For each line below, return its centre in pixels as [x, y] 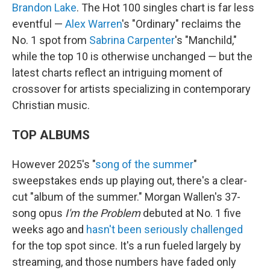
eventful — [39, 24]
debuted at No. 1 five [191, 213]
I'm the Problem [103, 213]
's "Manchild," [206, 40]
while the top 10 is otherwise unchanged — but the [132, 56]
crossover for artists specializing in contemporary [131, 89]
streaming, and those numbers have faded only [124, 262]
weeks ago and [49, 229]
